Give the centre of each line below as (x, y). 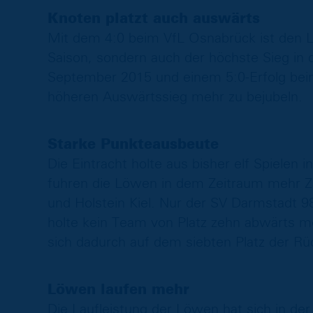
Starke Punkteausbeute (133, 144)
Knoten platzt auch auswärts (153, 19)
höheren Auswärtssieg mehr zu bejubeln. (175, 97)
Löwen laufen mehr (118, 290)
